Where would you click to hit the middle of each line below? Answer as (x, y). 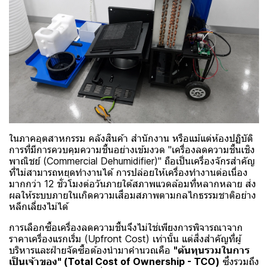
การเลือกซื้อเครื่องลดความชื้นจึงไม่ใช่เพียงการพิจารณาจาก (126, 228)
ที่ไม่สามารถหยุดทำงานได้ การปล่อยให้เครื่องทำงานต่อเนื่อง (128, 173)
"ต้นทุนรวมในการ (211, 250)
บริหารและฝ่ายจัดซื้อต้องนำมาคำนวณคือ (91, 250)
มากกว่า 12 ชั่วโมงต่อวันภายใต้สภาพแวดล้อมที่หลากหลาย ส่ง (133, 184)
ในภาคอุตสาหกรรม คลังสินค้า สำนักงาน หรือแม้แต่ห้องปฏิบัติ (131, 138)
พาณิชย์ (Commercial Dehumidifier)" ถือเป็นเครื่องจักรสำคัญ (132, 161)
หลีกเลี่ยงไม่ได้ (39, 207)
